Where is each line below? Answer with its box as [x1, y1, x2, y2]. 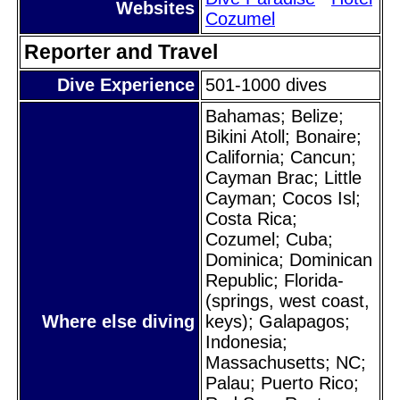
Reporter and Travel [24, 39, 218, 63]
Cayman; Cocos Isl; [205, 187, 361, 208]
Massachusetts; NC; [205, 352, 366, 372]
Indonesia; [205, 331, 287, 352]
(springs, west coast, [205, 290, 370, 311]
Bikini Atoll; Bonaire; [205, 126, 362, 146]
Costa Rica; [205, 208, 297, 229]
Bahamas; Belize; [205, 105, 344, 126]
